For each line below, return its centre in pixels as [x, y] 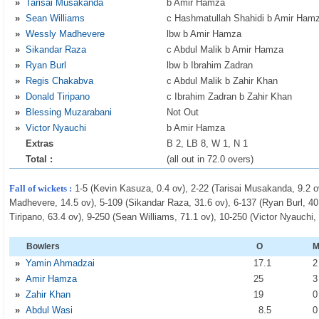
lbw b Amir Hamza [204, 34]
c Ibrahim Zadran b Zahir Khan [230, 96]
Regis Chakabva [60, 81]
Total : [40, 159]
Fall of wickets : [41, 188]
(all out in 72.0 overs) [210, 159]
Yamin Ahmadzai [61, 263]
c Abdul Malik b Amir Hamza [225, 49]
